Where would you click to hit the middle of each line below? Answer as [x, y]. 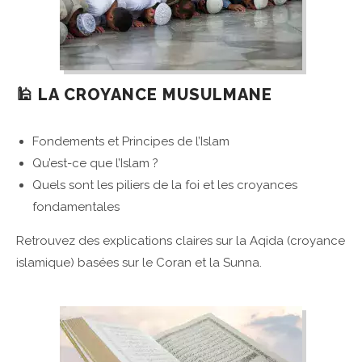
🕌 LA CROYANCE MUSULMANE [144, 95]
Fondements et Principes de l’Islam [131, 142]
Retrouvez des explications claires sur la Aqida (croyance [181, 241]
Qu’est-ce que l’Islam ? [95, 164]
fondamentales [76, 207]
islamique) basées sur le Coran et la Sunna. [139, 263]
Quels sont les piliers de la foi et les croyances [165, 185]
